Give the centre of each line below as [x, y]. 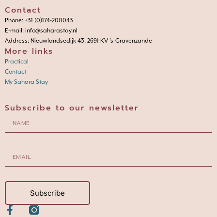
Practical [17, 62]
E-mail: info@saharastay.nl [41, 31]
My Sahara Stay [26, 82]
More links [29, 52]
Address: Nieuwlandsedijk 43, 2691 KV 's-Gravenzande [78, 41]
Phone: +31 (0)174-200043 [39, 21]
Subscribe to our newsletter [72, 108]
